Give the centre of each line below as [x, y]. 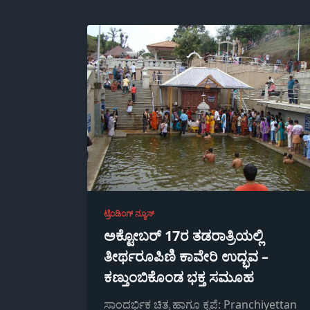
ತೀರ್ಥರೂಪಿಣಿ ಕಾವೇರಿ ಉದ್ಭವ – [186, 256]
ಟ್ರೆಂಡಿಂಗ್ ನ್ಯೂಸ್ [129, 213]
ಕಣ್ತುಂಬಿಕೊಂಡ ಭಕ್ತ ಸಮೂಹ [179, 277]
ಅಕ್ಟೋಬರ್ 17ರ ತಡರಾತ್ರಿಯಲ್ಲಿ [183, 236]
